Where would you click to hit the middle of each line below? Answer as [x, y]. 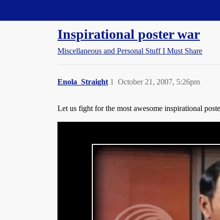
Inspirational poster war [129, 34]
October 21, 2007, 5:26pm [159, 82]
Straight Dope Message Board [52, 10]
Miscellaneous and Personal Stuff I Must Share [130, 51]
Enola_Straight [83, 82]
